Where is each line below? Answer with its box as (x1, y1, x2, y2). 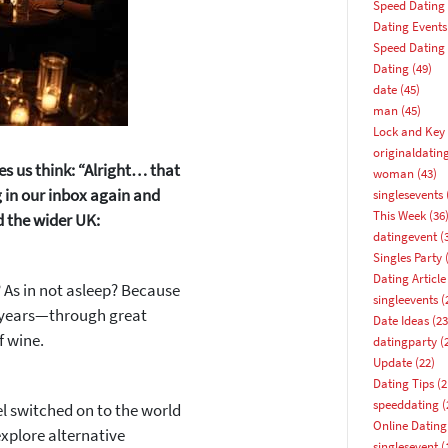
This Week (372, 207, 426, 224)
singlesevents (372, 186, 443, 203)
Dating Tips (372, 375, 434, 392)
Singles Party (372, 249, 442, 266)
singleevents (372, 291, 438, 308)
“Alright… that (78, 159, 180, 181)
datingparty (372, 333, 437, 350)
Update (372, 354, 412, 371)
